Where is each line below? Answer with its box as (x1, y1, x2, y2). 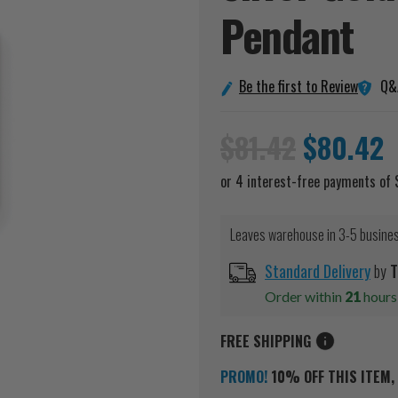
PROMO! (220, 366, 267, 388)
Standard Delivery (265, 259, 370, 283)
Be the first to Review (239, 76, 358, 98)
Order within (265, 288, 345, 306)
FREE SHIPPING (220, 330, 314, 353)
